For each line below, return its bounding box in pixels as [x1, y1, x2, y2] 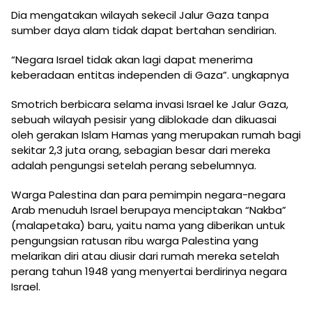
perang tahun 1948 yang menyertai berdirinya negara [11, 264, 287, 279]
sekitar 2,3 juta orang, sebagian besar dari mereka [11, 143, 270, 158]
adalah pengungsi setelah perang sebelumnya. [11, 158, 256, 173]
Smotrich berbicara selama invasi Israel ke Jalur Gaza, [11, 97, 288, 112]
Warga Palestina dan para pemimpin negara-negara [11, 187, 286, 203]
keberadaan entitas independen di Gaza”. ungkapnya [11, 68, 289, 83]
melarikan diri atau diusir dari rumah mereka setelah [11, 249, 279, 264]
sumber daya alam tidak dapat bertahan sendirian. [11, 23, 276, 38]
